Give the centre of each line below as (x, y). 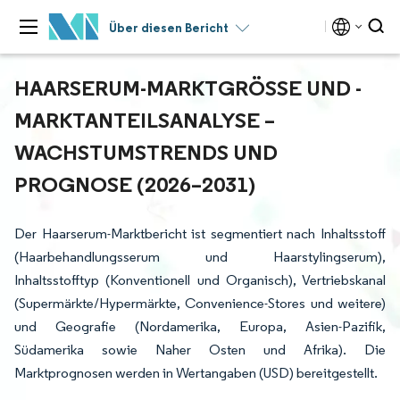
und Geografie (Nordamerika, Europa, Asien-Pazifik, (200, 326)
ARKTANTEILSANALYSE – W (145, 120)
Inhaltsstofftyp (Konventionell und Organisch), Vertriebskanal (200, 280)
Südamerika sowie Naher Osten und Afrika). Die (200, 350)
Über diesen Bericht (169, 28)
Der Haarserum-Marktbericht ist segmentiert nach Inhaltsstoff (200, 233)
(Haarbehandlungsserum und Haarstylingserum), (200, 257)
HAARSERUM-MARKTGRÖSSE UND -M (188, 87)
